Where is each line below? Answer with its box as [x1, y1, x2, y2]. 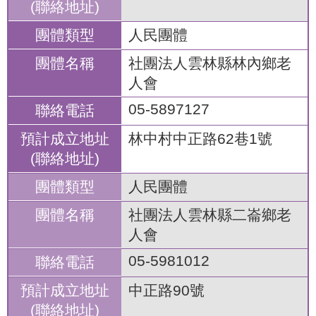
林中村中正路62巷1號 [128, 130, 272, 147]
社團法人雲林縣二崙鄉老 [128, 207, 291, 223]
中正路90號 [128, 282, 205, 298]
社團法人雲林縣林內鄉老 [128, 55, 291, 71]
